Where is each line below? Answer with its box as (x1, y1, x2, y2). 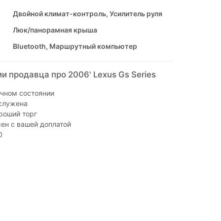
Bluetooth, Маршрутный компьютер (12, 42, 137, 51)
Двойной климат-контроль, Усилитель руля (12, 9, 162, 18)
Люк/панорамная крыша (12, 26, 97, 35)
